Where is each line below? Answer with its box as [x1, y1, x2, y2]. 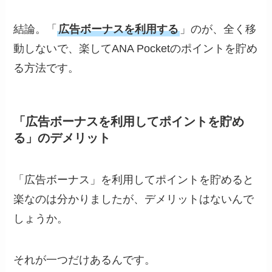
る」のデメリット [13, 131, 111, 145]
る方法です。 [13, 61, 80, 74]
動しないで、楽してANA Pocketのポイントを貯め [13, 42, 258, 55]
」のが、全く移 [180, 22, 257, 35]
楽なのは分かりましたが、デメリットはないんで [13, 193, 254, 206]
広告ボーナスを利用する [58, 22, 179, 35]
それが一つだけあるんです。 [13, 254, 156, 267]
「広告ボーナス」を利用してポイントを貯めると [13, 174, 254, 186]
